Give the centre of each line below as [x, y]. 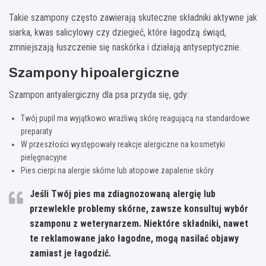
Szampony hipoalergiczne [94, 72]
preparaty [37, 131]
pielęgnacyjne [44, 157]
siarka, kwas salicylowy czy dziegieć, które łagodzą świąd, [118, 32]
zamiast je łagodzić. [70, 253]
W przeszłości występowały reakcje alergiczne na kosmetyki [123, 144]
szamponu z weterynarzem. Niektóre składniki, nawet [139, 223]
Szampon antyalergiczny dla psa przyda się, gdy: [99, 94]
